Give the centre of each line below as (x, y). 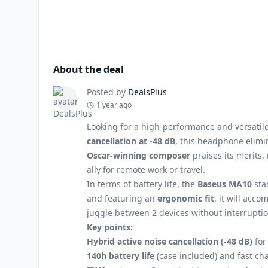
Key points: (110, 227)
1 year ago (114, 105)
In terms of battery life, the (142, 184)
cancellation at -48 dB (131, 141)
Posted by (106, 92)
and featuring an (122, 198)
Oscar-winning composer (138, 155)
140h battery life (121, 256)
